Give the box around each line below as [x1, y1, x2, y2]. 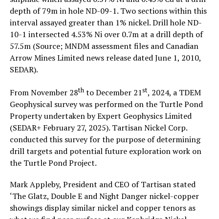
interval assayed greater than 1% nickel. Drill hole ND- [10, 17, 202, 28]
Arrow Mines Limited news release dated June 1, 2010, [10, 52, 201, 63]
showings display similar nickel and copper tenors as [10, 202, 196, 214]
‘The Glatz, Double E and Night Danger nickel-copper [10, 191, 199, 202]
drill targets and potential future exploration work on [10, 146, 201, 157]
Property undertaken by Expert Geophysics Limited [10, 110, 192, 122]
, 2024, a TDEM [148, 87, 201, 98]
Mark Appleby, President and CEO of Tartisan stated [10, 179, 196, 190]
